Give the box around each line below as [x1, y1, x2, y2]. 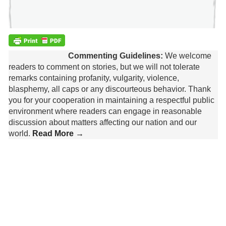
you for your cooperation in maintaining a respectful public [8, 96, 214, 105]
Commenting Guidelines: [68, 51, 163, 61]
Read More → [32, 129, 84, 138]
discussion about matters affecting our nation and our [8, 118, 197, 127]
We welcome [162, 51, 211, 61]
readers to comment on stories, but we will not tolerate [8, 63, 200, 72]
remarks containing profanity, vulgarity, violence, [8, 74, 179, 83]
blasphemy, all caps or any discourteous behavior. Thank [8, 85, 211, 94]
